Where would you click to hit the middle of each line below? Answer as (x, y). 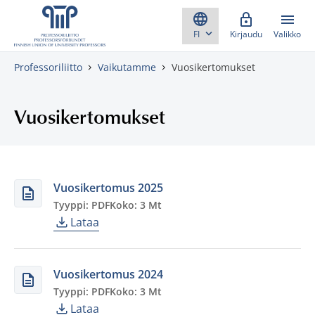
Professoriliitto (48, 67)
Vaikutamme (127, 67)
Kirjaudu (246, 34)
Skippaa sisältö (50, 19)
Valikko (287, 34)
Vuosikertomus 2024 (108, 274)
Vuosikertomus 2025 (108, 188)
